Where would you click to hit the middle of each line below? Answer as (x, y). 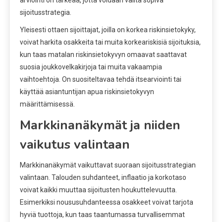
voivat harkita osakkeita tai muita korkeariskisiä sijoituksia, (110, 42)
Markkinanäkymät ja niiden (100, 125)
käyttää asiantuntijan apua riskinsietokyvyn (87, 91)
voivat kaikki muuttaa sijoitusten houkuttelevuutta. (98, 190)
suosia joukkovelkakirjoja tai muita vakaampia (91, 67)
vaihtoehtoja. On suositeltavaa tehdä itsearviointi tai (101, 79)
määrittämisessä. (47, 104)
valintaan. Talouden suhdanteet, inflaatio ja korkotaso (103, 177)
